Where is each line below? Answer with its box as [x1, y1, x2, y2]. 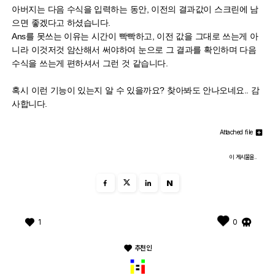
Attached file [219, 128, 255, 136]
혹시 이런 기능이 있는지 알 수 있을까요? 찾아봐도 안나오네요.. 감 [12, 85, 260, 95]
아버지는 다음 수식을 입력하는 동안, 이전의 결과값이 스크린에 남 [12, 4, 258, 14]
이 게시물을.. [228, 153, 257, 161]
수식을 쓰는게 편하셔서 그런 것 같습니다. [12, 58, 168, 68]
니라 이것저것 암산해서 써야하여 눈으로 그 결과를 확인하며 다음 [12, 45, 257, 55]
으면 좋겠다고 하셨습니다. [12, 18, 110, 28]
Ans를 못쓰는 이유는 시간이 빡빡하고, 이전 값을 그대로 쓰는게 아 [12, 31, 258, 41]
